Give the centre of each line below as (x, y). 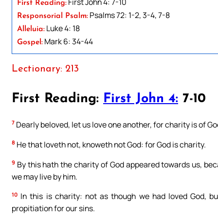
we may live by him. (45, 176)
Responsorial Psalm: (53, 16)
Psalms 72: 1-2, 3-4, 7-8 (129, 15)
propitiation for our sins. (53, 209)
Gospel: (30, 42)
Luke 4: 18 (62, 28)
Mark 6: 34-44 (68, 41)
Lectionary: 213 (45, 69)
